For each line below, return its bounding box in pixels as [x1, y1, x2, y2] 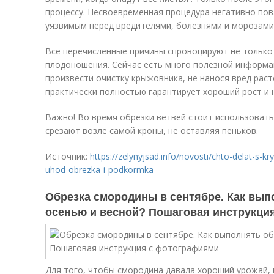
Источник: [45, 150, 90, 162]
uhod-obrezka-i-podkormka [45, 164, 154, 176]
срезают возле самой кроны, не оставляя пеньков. [45, 125, 258, 136]
